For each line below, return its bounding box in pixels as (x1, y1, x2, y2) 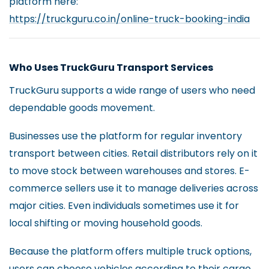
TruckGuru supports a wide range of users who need (9, 83, 255, 98)
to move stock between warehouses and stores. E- (9, 164, 250, 178)
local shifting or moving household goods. (9, 216, 202, 231)
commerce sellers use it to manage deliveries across (9, 181, 258, 196)
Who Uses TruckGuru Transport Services (9, 61, 213, 75)
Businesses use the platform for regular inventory (9, 129, 242, 144)
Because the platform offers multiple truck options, (9, 244, 252, 258)
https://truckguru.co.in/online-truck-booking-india (9, 11, 250, 26)
